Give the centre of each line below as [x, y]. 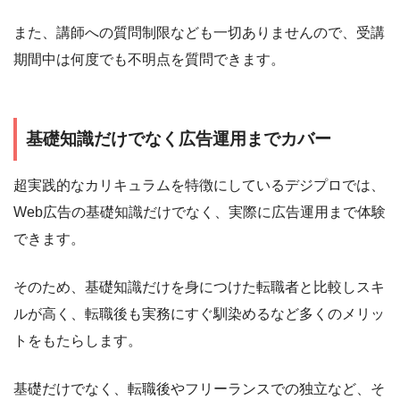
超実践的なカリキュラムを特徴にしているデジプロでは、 [199, 186]
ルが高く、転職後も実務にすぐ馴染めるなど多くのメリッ [199, 314]
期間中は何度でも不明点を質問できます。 [149, 60]
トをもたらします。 [78, 341]
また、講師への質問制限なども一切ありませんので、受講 [199, 33]
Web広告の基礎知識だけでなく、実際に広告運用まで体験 [200, 212]
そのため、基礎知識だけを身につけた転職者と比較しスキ [199, 287]
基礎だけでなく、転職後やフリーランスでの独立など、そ [199, 389]
